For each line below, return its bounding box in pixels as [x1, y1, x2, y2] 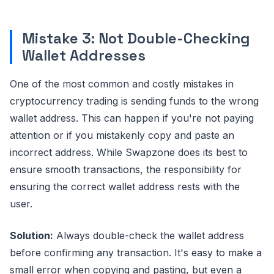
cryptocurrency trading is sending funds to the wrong [10, 94, 259, 107]
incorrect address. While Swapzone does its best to [10, 146, 248, 158]
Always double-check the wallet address [53, 229, 244, 242]
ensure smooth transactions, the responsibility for [10, 163, 242, 176]
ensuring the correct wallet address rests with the [10, 180, 240, 193]
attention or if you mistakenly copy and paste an [10, 128, 234, 141]
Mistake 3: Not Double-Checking [22, 28, 250, 48]
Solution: [10, 229, 53, 242]
